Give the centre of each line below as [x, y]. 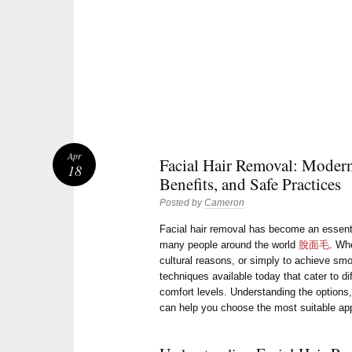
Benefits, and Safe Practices [251, 184]
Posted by [182, 203]
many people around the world [229, 244]
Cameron [225, 203]
